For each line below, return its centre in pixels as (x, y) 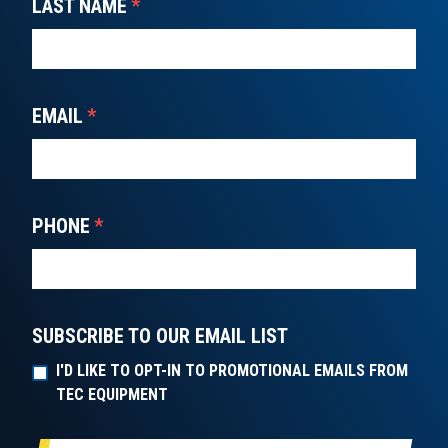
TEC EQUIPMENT (112, 395)
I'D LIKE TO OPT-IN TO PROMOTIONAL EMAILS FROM (232, 371)
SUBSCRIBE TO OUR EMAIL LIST (160, 336)
